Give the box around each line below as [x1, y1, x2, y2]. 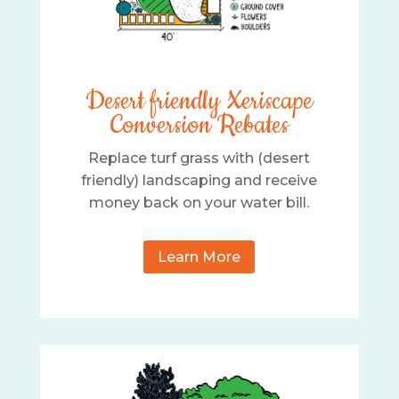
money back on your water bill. [89, 193, 310, 211]
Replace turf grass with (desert [88, 149, 311, 167]
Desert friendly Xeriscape [85, 84, 313, 118]
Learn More [158, 248, 241, 265]
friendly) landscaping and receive [81, 171, 318, 189]
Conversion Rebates [110, 108, 289, 142]
